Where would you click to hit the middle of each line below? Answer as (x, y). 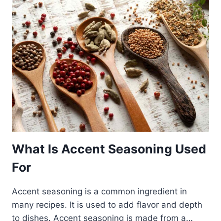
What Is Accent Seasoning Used (109, 149)
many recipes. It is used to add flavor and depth (107, 204)
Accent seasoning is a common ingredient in (99, 191)
